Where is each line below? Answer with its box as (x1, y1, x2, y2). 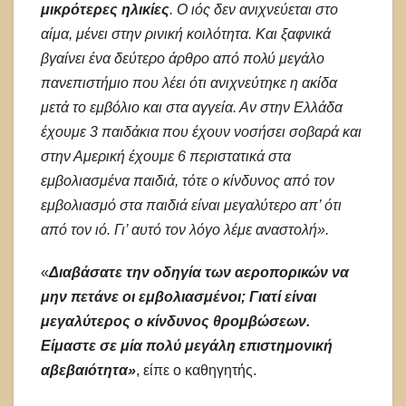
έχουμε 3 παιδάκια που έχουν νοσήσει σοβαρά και (41, 124, 362, 140)
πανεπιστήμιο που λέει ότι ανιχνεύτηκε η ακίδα (41, 75, 337, 92)
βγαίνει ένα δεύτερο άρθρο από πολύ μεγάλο (41, 51, 324, 67)
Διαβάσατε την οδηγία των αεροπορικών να (49, 265, 349, 281)
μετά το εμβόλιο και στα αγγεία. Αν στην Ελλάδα (41, 100, 343, 116)
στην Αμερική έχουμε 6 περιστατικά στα (41, 149, 291, 165)
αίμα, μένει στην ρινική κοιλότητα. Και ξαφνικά (41, 26, 331, 43)
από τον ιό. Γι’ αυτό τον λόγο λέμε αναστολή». (41, 222, 329, 238)
